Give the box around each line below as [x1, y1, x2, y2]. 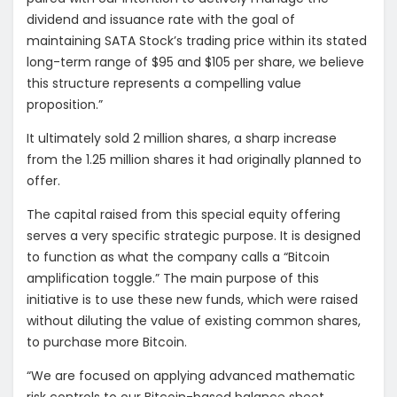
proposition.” [27, 96, 103, 114]
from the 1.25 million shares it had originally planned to [27, 151, 362, 169]
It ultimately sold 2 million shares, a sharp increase [27, 129, 337, 148]
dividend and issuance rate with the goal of [27, 11, 295, 29]
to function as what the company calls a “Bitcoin [27, 248, 330, 267]
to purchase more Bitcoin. [27, 333, 191, 352]
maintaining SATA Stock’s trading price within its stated [27, 32, 367, 51]
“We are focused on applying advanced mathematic [27, 367, 355, 385]
